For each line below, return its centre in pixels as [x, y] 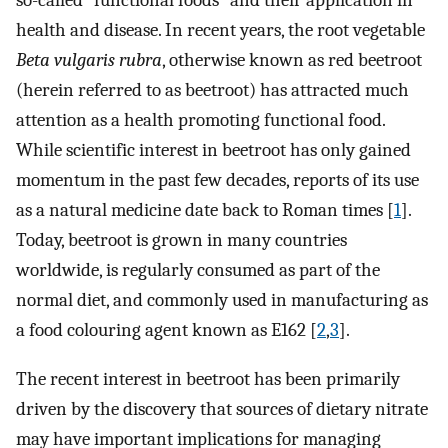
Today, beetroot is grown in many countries [181, 240]
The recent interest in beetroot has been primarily [208, 378]
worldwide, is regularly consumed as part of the [198, 270]
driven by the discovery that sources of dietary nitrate [222, 408]
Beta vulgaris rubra [89, 60]
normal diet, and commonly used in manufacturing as [222, 300]
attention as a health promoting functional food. [200, 120]
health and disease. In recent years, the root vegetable [220, 30]
